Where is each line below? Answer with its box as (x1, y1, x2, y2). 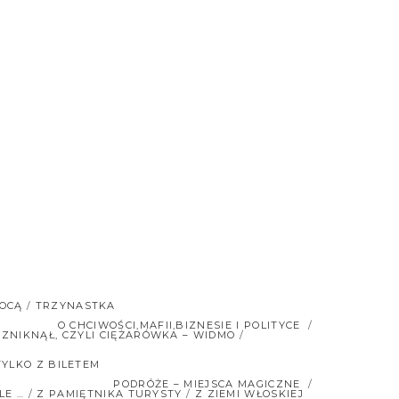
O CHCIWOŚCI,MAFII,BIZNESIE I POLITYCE (57, 319, 301, 331)
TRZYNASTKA (35, 299, 116, 312)
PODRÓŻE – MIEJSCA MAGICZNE (113, 378, 301, 390)
